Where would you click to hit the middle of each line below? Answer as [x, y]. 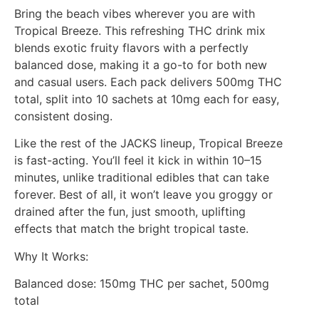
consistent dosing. [63, 116]
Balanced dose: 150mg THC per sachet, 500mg [142, 284]
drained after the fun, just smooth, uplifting [130, 212]
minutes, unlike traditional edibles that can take [142, 178]
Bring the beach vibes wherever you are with [135, 14]
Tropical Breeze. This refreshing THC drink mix [140, 31]
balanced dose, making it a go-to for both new [141, 65]
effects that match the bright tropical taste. [131, 229]
